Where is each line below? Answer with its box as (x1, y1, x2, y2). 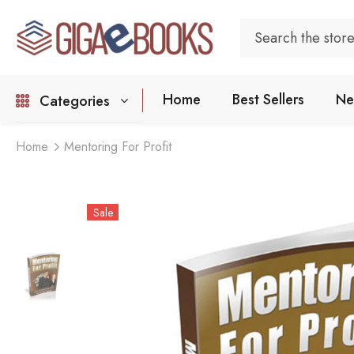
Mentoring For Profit (64, 137, 172, 156)
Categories (40, 91, 111, 111)
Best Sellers (232, 88, 304, 110)
